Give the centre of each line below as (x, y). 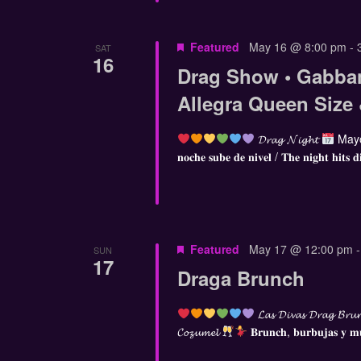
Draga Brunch (241, 278)
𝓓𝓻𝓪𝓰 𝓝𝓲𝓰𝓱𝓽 (288, 139)
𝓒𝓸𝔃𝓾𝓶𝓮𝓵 (199, 331)
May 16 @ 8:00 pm (297, 47)
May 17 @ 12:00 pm (301, 249)
